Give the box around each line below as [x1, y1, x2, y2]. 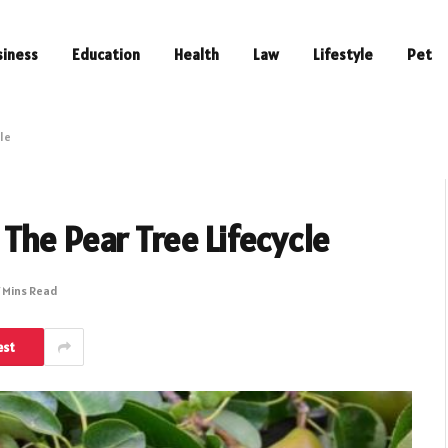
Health [174, 45, 219, 64]
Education [72, 45, 140, 64]
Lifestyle [313, 45, 373, 64]
